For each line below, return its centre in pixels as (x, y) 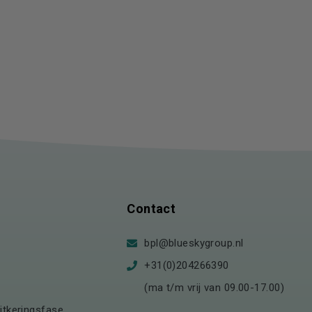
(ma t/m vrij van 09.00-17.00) (214, 288)
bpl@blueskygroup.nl (194, 243)
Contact (151, 209)
